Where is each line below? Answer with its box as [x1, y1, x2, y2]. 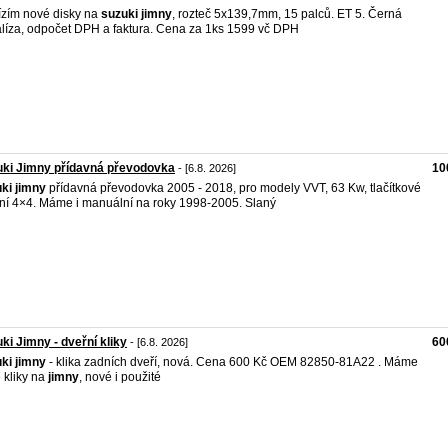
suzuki [101, 7, 138, 21]
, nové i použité [79, 370, 161, 384]
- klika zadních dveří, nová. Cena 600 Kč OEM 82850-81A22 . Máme [46, 355, 418, 369]
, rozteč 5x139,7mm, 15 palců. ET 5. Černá [172, 7, 402, 21]
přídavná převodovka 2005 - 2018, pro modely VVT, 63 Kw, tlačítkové [46, 181, 421, 195]
